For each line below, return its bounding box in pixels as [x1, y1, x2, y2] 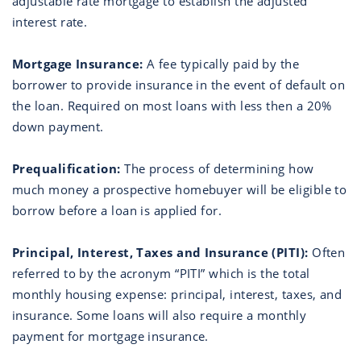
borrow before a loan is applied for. [12, 202, 222, 218]
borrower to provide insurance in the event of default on [12, 77, 346, 93]
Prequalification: [12, 160, 121, 176]
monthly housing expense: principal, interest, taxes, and [12, 286, 342, 302]
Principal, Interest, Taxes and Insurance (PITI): [12, 244, 309, 260]
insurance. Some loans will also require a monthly [12, 307, 307, 323]
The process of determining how [120, 160, 314, 176]
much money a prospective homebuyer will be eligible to [12, 181, 347, 197]
